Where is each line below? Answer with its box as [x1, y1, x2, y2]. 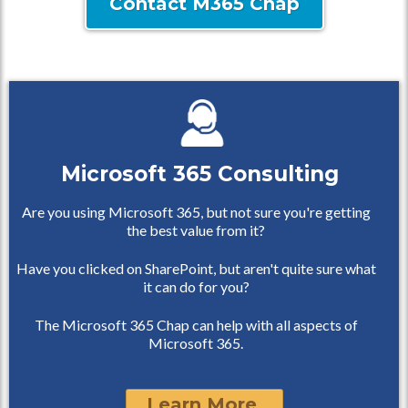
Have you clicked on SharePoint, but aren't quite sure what [15, 260, 376, 277]
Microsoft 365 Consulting [60, 161, 339, 187]
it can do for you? [142, 278, 250, 295]
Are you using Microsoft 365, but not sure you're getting [21, 203, 371, 220]
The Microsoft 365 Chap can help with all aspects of [34, 316, 358, 333]
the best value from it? [127, 221, 265, 239]
